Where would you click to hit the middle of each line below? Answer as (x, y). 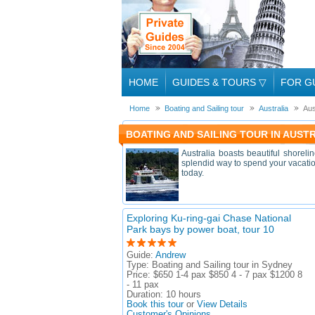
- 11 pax (143, 285)
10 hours (184, 295)
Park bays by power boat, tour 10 (200, 229)
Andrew (171, 255)
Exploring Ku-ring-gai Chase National (209, 218)
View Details (222, 304)
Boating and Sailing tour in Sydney (222, 265)
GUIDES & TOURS (216, 82)
